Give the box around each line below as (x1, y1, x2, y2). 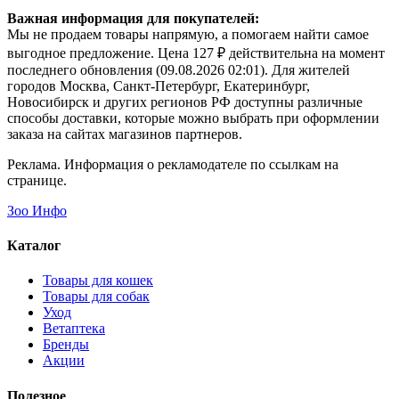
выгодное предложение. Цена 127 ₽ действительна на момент (7, 45, 385, 61)
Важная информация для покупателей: (7, 10, 259, 26)
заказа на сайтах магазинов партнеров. (7, 126, 242, 142)
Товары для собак (43, 289, 150, 305)
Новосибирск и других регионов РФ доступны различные (7, 94, 362, 110)
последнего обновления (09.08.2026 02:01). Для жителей (7, 61, 350, 77)
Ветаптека (43, 321, 105, 337)
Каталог (7, 238, 61, 254)
